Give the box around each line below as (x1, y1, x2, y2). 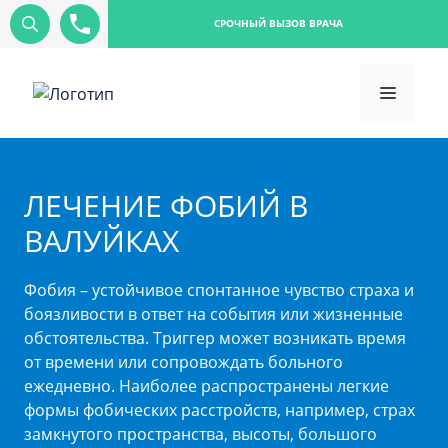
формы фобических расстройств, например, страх (24, 399, 415, 421)
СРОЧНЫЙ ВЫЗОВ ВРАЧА (213, 17, 343, 30)
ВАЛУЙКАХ (24, 220, 179, 261)
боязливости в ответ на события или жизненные (24, 303, 403, 325)
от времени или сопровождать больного (24, 351, 343, 373)
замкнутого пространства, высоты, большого (24, 423, 377, 445)
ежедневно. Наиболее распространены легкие (24, 375, 389, 397)
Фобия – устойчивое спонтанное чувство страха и (24, 279, 414, 301)
